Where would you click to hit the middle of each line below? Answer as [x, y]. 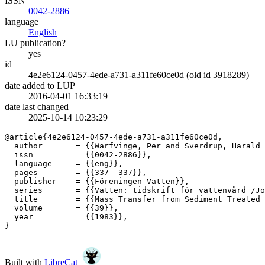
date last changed [37, 107]
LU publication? [35, 43]
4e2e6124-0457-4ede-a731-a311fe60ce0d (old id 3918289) [139, 75]
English [43, 33]
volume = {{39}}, [62, 208]
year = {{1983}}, [66, 217]
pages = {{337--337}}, [76, 173]
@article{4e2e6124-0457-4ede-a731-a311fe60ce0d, [114, 137]
